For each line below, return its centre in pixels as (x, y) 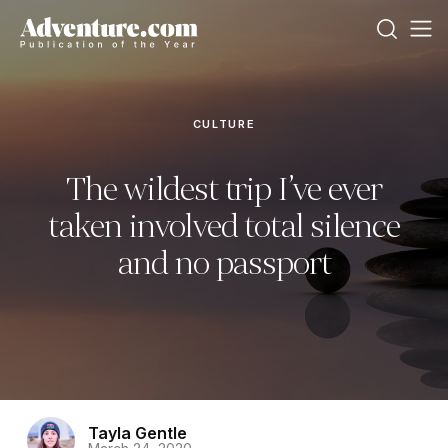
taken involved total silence (224, 226)
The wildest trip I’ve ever (224, 189)
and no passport (224, 263)
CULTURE (224, 123)
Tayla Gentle (137, 433)
